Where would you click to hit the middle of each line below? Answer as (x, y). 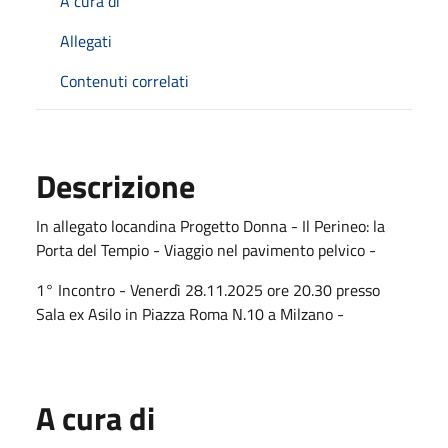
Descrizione (115, 186)
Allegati (86, 41)
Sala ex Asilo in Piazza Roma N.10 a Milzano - (190, 314)
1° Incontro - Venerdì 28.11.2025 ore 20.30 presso (208, 290)
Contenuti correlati (124, 81)
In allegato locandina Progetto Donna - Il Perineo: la (210, 226)
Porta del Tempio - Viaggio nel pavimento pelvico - (208, 250)
